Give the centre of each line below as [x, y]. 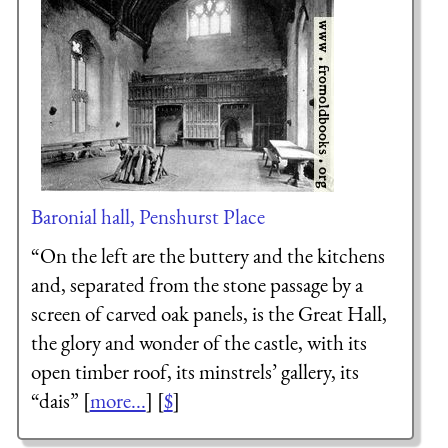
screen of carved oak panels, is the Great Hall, [208, 314]
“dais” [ [60, 401]
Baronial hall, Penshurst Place [147, 216]
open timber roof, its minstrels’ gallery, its [194, 372]
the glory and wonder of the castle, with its [198, 343]
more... [117, 401]
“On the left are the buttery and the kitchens [207, 256]
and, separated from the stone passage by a [196, 285]
